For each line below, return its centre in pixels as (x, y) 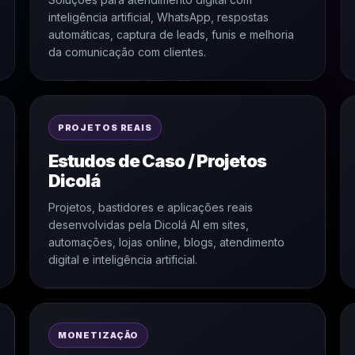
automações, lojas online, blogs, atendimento (166, 242)
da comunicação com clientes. (127, 52)
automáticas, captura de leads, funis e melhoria (171, 34)
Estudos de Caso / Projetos (157, 161)
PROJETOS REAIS (105, 128)
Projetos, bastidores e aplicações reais (150, 207)
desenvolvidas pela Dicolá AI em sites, (148, 225)
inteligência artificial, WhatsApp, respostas (158, 17)
